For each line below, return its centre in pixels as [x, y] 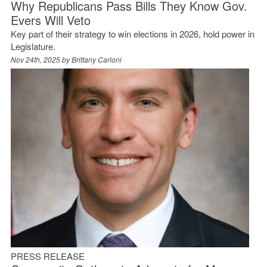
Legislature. [33, 46]
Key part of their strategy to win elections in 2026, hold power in [132, 33]
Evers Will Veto [50, 20]
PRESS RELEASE [47, 256]
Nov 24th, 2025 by [41, 59]
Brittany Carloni [96, 59]
